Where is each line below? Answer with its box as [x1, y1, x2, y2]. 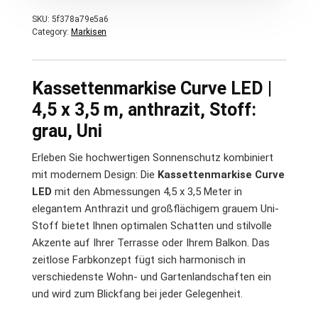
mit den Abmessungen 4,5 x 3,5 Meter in [52, 185, 242, 198]
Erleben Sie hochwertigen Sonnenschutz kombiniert [32, 151, 273, 164]
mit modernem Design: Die [32, 168, 158, 181]
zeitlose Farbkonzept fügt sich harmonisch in [32, 253, 246, 266]
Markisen [71, 27, 106, 37]
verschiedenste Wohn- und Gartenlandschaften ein [32, 270, 271, 283]
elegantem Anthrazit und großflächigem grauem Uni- [32, 202, 279, 215]
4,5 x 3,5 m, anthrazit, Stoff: [32, 99, 256, 120]
